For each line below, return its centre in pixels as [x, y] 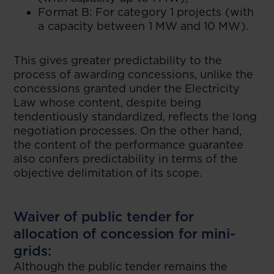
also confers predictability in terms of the [126, 159]
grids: [32, 251]
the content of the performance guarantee [129, 145]
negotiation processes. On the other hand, [128, 131]
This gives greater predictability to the [118, 60]
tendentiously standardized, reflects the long [135, 117]
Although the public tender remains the [121, 266]
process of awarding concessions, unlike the [134, 74]
